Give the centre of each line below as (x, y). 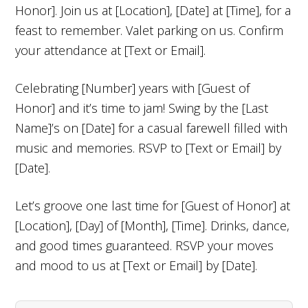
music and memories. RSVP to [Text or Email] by (148, 147)
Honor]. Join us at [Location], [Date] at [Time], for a (153, 10)
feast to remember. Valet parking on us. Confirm (150, 30)
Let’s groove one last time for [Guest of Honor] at (153, 205)
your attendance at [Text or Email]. (111, 50)
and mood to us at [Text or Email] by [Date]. (136, 265)
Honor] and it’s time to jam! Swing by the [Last (142, 108)
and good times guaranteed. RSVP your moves (145, 245)
